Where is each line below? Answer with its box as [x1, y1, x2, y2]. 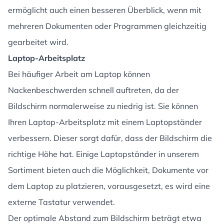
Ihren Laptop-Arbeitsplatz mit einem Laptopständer [8, 117, 202, 127]
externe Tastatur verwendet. [8, 197, 115, 207]
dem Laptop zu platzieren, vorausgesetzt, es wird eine [8, 181, 210, 191]
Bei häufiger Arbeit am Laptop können [8, 69, 150, 79]
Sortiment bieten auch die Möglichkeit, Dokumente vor [8, 165, 208, 175]
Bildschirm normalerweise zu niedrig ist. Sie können [8, 101, 198, 111]
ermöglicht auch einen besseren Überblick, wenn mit [8, 5, 201, 15]
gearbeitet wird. [8, 37, 68, 47]
